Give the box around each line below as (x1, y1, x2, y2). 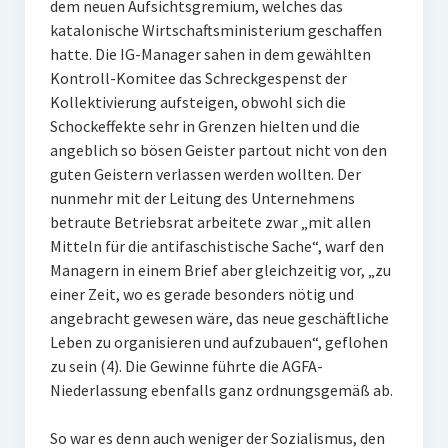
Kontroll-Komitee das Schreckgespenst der (49, 68, 347, 88)
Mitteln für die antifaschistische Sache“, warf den (49, 236, 384, 256)
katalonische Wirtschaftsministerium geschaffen (49, 20, 382, 40)
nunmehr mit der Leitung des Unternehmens (49, 188, 355, 208)
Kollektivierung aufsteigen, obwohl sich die (49, 92, 346, 112)
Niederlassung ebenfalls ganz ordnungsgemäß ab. (49, 380, 393, 400)
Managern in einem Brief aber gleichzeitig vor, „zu (49, 260, 391, 280)
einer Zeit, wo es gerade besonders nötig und (49, 284, 354, 304)
